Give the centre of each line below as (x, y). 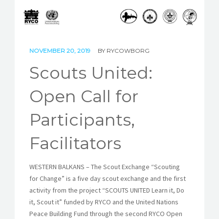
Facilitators (75, 143)
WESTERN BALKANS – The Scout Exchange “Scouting (105, 166)
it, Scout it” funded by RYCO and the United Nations (104, 202)
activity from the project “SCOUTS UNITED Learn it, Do (107, 190)
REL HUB (28, 27)
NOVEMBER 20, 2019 (61, 50)
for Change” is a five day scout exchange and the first (108, 178)
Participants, (82, 120)
